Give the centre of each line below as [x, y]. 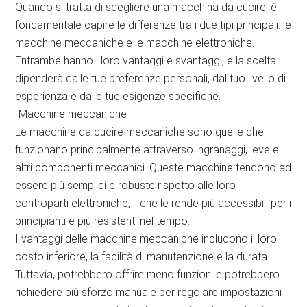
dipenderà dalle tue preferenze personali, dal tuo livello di [151, 79]
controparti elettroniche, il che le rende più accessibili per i [153, 204]
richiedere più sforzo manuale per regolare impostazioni [149, 293]
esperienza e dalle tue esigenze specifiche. [118, 97]
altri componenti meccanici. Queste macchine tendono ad [153, 168]
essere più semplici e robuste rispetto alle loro [126, 186]
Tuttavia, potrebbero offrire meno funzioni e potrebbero [148, 275]
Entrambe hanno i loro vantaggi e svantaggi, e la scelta [146, 61]
